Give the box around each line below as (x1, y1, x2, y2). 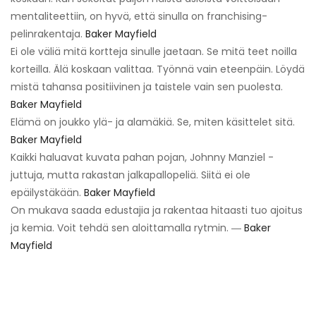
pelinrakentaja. (11, 26, 85, 41)
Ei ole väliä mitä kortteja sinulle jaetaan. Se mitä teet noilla (11, 44, 297, 59)
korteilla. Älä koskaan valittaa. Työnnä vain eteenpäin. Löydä (11, 61, 305, 76)
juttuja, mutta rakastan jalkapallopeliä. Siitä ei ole (11, 167, 250, 182)
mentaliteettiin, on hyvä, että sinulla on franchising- (11, 8, 267, 23)
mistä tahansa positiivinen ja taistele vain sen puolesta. (11, 79, 283, 94)
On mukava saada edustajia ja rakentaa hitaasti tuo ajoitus (11, 202, 303, 217)
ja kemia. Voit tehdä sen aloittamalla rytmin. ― (11, 220, 244, 235)
